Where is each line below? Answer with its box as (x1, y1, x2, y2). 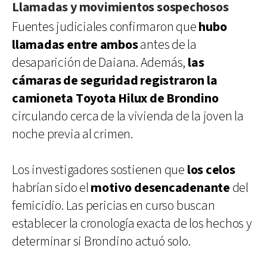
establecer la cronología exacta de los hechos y (12, 215, 252, 232)
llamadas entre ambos (12, 36, 138, 54)
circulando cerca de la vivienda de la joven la (12, 107, 244, 125)
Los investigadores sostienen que (12, 161, 187, 179)
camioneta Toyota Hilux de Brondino (12, 89, 219, 107)
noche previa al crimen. (12, 125, 133, 143)
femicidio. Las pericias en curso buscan (12, 197, 215, 215)
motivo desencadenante (91, 179, 230, 197)
